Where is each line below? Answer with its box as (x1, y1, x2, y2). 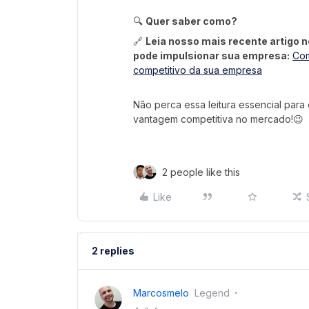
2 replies (92, 245, 134, 257)
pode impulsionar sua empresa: (133, 50, 290, 62)
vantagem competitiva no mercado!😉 (133, 113, 303, 126)
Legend (195, 287, 230, 299)
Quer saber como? (146, 15, 237, 28)
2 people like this (162, 166, 240, 179)
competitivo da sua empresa (133, 64, 262, 77)
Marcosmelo (133, 287, 189, 299)
